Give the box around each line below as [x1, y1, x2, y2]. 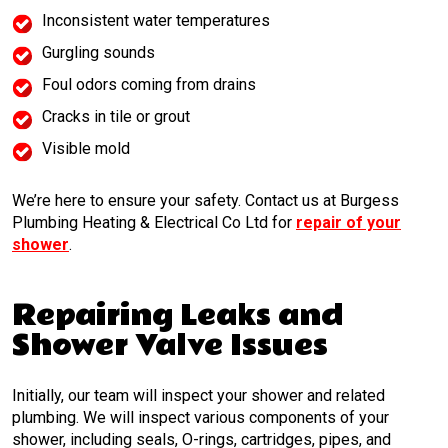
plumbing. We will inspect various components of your [12, 408, 389, 427]
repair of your [296, 213, 401, 232]
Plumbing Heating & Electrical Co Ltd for [12, 213, 296, 232]
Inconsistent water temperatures [42, 11, 270, 30]
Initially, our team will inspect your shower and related [12, 386, 385, 405]
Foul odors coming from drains [42, 75, 256, 94]
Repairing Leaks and [12, 294, 344, 338]
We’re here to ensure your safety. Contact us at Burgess [12, 191, 399, 210]
